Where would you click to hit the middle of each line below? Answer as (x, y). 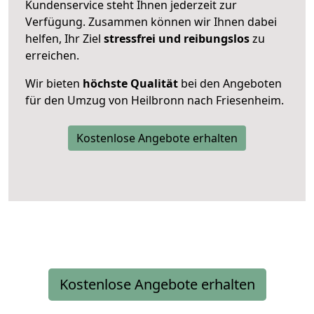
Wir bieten (54, 83)
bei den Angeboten (230, 83)
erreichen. (52, 55)
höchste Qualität (130, 83)
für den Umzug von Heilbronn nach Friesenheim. (155, 100)
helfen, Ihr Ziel (64, 38)
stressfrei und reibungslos (177, 38)
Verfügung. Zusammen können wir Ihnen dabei (151, 21)
